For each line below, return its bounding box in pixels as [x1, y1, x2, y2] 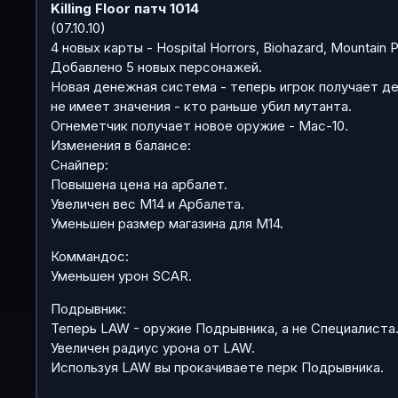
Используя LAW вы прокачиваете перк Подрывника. [51, 358, 384, 376]
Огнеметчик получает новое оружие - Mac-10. [51, 116, 348, 134]
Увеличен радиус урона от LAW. [51, 338, 255, 356]
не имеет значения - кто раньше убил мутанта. [51, 97, 352, 115]
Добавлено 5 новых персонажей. [51, 58, 262, 76]
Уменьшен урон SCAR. [51, 267, 192, 284]
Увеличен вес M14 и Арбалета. [51, 195, 244, 212]
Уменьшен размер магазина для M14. [51, 214, 283, 232]
